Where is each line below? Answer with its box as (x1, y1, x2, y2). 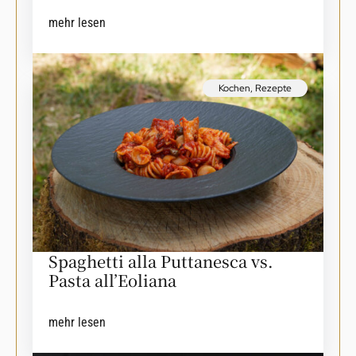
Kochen (219, 82, 250, 95)
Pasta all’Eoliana (48, 269, 176, 292)
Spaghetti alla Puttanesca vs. (48, 250, 273, 273)
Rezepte (255, 82, 292, 95)
